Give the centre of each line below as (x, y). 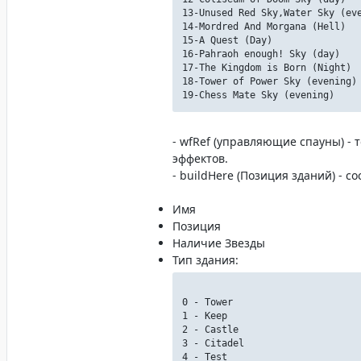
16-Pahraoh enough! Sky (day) (261, 54)
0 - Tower (207, 302)
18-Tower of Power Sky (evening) (270, 81)
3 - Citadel (213, 343)
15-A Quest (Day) (227, 40)
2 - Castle (210, 330)
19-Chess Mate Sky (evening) (258, 95)
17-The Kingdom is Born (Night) (267, 68)
